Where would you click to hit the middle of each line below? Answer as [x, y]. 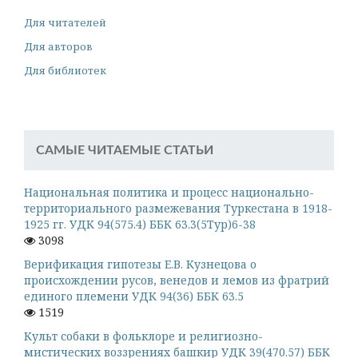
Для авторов [58, 46]
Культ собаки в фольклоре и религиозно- [143, 336]
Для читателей [65, 22]
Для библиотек [65, 70]
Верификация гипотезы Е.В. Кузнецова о [140, 264]
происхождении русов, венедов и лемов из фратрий [177, 280]
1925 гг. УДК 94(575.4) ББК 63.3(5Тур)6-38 [140, 224]
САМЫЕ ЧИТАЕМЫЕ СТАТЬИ [125, 150]
